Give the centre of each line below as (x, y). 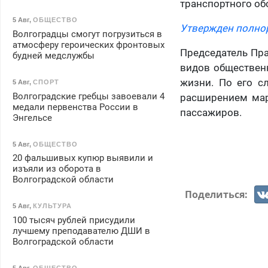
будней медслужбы (53, 56)
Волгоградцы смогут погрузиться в (87, 34)
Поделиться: (218, 194)
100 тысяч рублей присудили (74, 220)
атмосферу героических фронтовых (88, 45)
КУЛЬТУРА (52, 206)
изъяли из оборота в (57, 169)
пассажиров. (211, 113)
